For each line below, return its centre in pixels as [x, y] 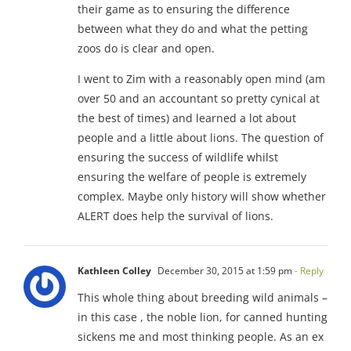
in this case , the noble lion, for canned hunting [203, 317]
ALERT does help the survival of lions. [175, 215]
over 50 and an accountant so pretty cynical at [199, 98]
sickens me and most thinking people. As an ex [201, 336]
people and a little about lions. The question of [201, 137]
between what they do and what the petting [193, 28]
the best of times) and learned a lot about [187, 118]
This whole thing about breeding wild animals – [203, 297]
